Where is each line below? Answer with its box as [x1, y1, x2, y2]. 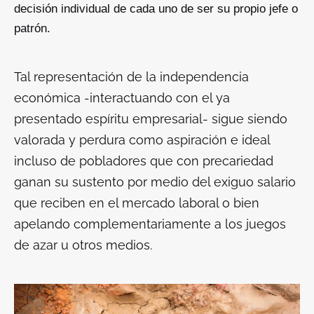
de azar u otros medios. [14, 237, 156, 252]
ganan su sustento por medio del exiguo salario [14, 174, 296, 189]
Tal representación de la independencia [14, 69, 249, 84]
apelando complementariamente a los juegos [14, 216, 286, 231]
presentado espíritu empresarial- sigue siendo [14, 111, 287, 126]
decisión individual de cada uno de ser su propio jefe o [14, 1, 298, 15]
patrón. [14, 21, 54, 35]
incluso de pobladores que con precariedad [14, 153, 273, 168]
